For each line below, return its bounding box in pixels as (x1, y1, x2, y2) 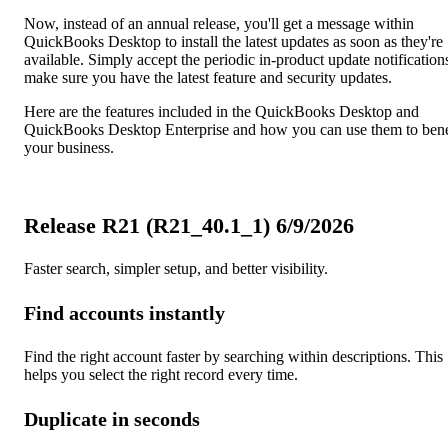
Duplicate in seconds (24, 408, 200, 431)
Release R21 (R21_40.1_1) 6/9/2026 (24, 213, 354, 239)
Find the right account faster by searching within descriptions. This (24, 348, 443, 366)
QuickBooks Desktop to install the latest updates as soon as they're (24, 32, 443, 50)
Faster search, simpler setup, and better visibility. (24, 260, 328, 278)
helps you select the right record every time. (24, 366, 298, 384)
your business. (24, 138, 114, 156)
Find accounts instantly (24, 302, 225, 325)
